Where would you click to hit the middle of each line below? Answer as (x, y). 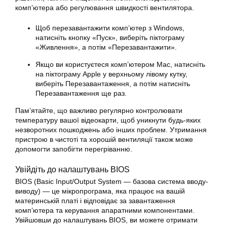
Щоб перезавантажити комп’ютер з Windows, (110, 28)
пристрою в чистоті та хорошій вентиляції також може (104, 139)
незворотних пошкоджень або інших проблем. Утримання (111, 130)
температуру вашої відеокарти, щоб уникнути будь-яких (108, 120)
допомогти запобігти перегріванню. (74, 149)
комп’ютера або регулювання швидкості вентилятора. (105, 8)
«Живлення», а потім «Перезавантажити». (106, 47)
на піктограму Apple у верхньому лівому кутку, (111, 74)
